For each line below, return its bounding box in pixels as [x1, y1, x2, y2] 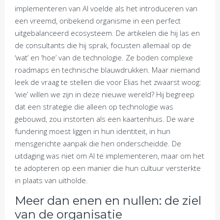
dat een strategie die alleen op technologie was [15, 102, 173, 111]
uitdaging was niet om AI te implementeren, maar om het [15, 151, 204, 161]
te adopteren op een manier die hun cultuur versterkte [15, 163, 201, 173]
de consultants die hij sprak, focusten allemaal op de [15, 40, 191, 50]
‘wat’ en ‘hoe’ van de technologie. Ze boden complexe [15, 53, 193, 62]
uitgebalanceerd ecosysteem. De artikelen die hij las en [15, 28, 200, 38]
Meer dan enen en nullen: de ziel [15, 193, 201, 208]
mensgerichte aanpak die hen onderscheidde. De [15, 138, 181, 148]
